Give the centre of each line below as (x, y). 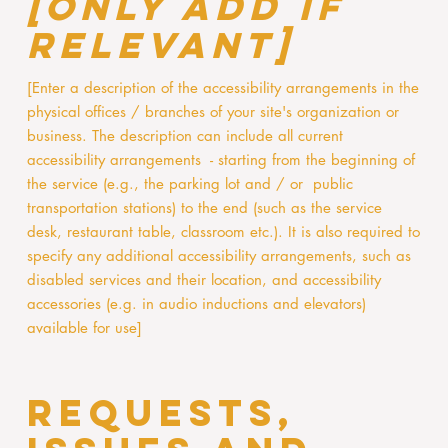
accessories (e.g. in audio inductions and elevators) (196, 304)
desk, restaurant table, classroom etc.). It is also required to (223, 232)
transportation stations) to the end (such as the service (204, 208)
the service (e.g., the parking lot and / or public (189, 184)
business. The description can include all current (184, 136)
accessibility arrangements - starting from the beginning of (220, 160)
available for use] (84, 328)
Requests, (161, 413)
